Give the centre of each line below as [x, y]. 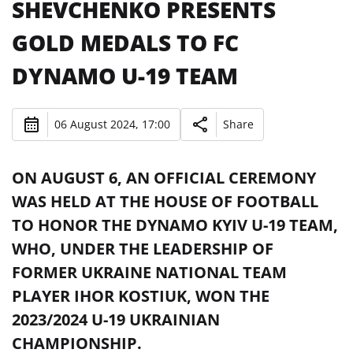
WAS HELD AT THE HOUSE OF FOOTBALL [165, 201]
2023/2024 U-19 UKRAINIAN [116, 319]
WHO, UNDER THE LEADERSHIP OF [143, 248]
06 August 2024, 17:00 [112, 124]
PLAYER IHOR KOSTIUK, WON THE [141, 295]
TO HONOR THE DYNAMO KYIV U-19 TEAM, [175, 225]
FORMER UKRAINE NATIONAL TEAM [149, 272]
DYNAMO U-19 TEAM [125, 75]
